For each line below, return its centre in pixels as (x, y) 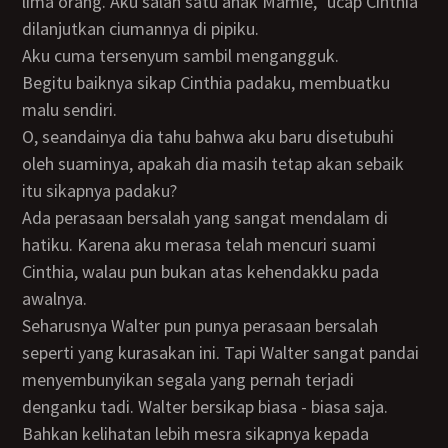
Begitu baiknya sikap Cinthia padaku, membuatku (28, 82)
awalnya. (55, 298)
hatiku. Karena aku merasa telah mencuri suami (199, 244)
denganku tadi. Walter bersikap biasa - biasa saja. (205, 406)
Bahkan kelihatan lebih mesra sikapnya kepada (196, 433)
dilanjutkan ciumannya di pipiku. (141, 28)
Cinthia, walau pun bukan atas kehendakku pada (201, 271)
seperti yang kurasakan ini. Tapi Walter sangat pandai (221, 352)
